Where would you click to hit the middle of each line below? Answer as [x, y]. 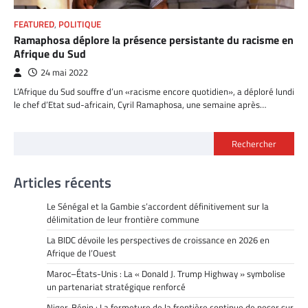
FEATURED [34, 25]
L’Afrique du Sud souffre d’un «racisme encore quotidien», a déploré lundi [154, 92]
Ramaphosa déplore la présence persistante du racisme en [154, 40]
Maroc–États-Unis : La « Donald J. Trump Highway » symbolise [166, 274]
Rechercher [254, 144]
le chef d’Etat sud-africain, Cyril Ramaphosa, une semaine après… [140, 105]
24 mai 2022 [64, 73]
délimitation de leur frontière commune [123, 220]
